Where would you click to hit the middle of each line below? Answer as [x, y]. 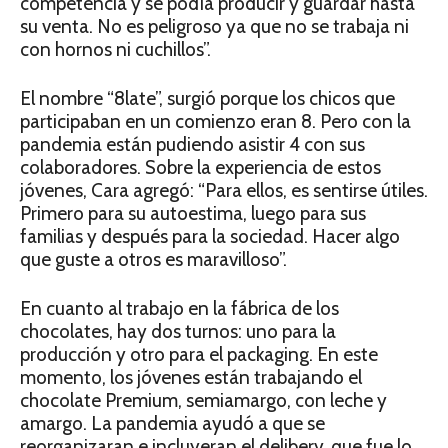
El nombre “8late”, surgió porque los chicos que [207, 98]
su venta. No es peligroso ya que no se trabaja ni [214, 26]
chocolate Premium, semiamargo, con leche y [203, 400]
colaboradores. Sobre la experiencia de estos [200, 167]
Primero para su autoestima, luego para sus [193, 213]
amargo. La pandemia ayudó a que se [172, 423]
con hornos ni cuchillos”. [115, 49]
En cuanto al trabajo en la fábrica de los [179, 308]
